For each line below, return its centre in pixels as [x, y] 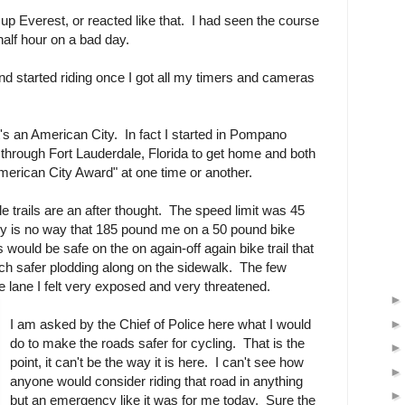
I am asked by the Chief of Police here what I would [161, 325]
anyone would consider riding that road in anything [157, 381]
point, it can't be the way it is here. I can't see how [157, 363]
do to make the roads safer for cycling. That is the [158, 344]
